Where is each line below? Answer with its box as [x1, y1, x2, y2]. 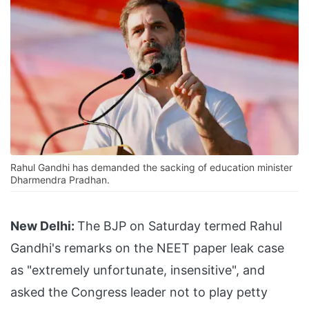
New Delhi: [10, 219, 74, 234]
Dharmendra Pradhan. [10, 174, 110, 186]
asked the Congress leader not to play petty [10, 285, 268, 300]
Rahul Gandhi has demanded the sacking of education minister [10, 161, 292, 174]
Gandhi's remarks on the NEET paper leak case [10, 241, 284, 256]
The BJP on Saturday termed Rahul [77, 219, 282, 234]
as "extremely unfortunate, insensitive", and [10, 263, 265, 278]
